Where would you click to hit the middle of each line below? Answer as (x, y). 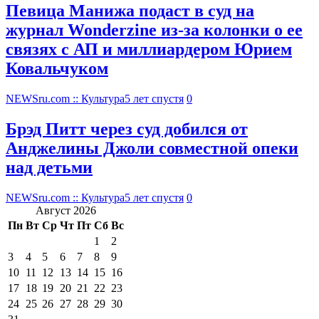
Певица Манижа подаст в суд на (130, 11)
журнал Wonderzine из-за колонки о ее (154, 30)
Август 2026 (66, 210)
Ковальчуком (57, 69)
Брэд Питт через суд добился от (127, 129)
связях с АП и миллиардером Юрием (149, 49)
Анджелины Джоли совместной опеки (152, 148)
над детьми (49, 167)
